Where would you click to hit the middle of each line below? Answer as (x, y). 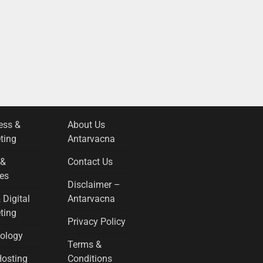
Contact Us (90, 162)
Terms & (84, 245)
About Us (86, 125)
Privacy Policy (96, 222)
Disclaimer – (94, 185)
